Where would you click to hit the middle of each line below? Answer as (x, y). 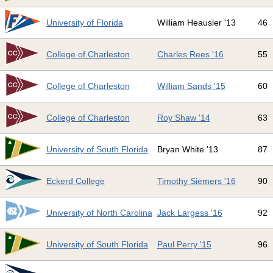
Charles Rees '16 (190, 55)
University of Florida (84, 23)
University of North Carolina (99, 213)
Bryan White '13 (187, 150)
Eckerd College (75, 181)
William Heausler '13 (196, 23)
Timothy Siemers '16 (196, 181)
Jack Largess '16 (190, 213)
